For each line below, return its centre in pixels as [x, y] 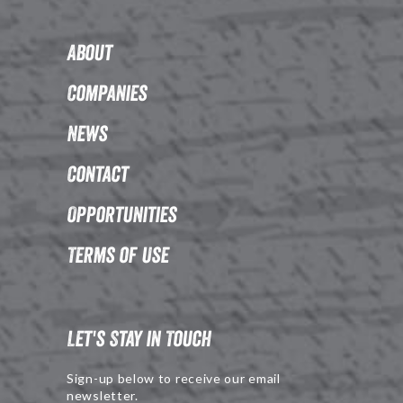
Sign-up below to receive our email [174, 378]
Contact [97, 174]
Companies [107, 93]
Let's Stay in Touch [139, 338]
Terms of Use [117, 255]
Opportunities [121, 214]
